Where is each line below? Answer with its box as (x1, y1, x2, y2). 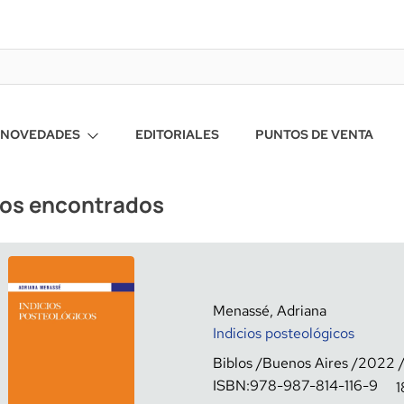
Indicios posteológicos (213, 324, 354, 343)
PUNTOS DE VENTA (255, 126, 374, 142)
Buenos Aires (262, 353, 348, 372)
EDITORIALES (135, 126, 220, 142)
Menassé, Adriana (213, 301, 326, 320)
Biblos (213, 353, 252, 372)
